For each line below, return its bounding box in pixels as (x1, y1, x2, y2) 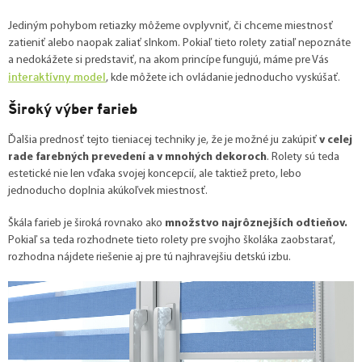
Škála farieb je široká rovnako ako (8, 217, 165, 229)
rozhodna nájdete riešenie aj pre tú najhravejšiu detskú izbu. (8, 250, 291, 263)
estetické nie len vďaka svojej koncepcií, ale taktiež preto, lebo (8, 167, 301, 180)
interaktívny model (8, 69, 106, 84)
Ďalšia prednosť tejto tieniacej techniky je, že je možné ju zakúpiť (8, 133, 319, 146)
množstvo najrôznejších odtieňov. (165, 217, 347, 229)
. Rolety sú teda (267, 150, 339, 163)
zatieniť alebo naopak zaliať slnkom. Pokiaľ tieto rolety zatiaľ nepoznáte (8, 36, 351, 49)
